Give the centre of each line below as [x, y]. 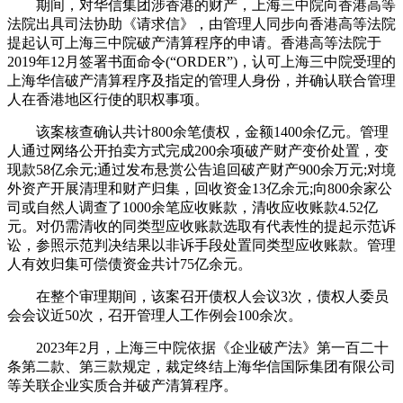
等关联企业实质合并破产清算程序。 [122, 386]
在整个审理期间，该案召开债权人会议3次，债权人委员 [198, 297]
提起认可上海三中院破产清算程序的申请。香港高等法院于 [194, 43]
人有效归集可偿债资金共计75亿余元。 [130, 264]
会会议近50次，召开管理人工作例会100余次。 [155, 316]
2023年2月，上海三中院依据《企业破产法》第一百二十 [198, 348]
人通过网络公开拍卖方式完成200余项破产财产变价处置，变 [198, 151]
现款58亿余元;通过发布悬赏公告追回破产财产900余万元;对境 [201, 170]
